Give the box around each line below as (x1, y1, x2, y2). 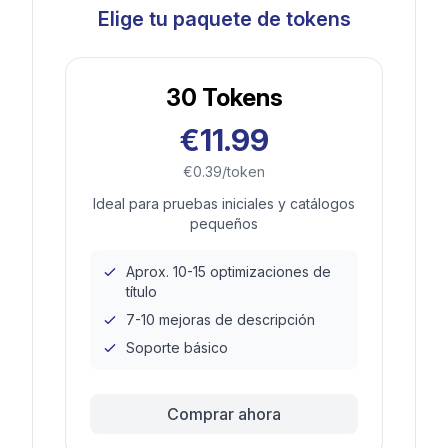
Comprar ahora (167, 403, 281, 424)
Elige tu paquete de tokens (97, 6, 351, 31)
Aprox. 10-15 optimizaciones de (126, 262, 331, 280)
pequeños (190, 214, 258, 232)
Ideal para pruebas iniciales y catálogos (93, 194, 355, 212)
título (126, 282, 157, 300)
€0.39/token (183, 162, 265, 180)
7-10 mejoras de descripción (126, 310, 315, 328)
